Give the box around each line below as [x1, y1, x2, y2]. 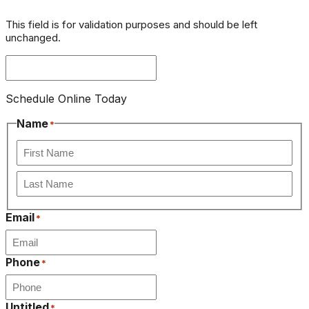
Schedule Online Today [6, 92, 127, 106]
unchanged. [6, 31, 61, 45]
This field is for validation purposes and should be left [6, 18, 257, 32]
